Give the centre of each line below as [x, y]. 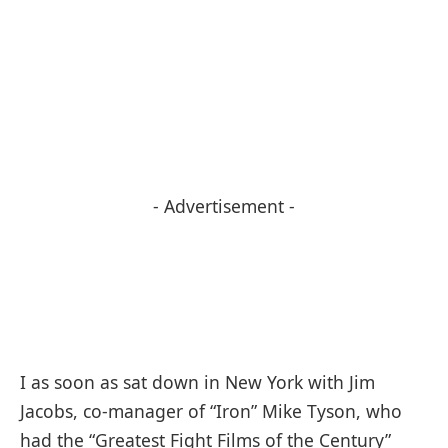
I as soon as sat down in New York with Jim [197, 381]
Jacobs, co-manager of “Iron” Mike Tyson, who [211, 410]
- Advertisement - [224, 205]
